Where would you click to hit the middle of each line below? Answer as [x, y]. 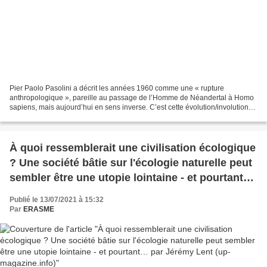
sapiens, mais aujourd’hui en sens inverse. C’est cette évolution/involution [129, 107]
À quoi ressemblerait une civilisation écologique [133, 148]
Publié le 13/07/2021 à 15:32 [57, 199]
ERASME [39, 209]
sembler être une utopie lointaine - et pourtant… [132, 177]
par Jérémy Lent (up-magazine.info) [100, 192]
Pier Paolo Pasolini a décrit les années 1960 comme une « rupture [117, 88]
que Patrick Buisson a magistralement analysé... [87, 117]
